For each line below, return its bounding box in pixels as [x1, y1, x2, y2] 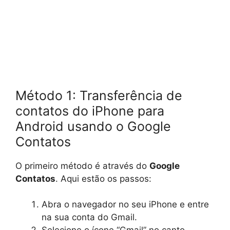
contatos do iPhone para [15, 103, 164, 119]
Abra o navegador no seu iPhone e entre [42, 199, 209, 209]
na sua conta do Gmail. [42, 212, 137, 222]
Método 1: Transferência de [15, 87, 182, 103]
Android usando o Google [15, 118, 171, 134]
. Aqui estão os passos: [55, 173, 151, 184]
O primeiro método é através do [15, 160, 149, 171]
